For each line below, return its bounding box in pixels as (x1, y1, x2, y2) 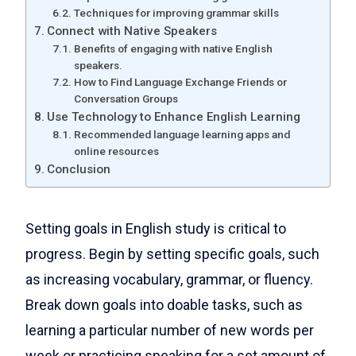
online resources (73, 145, 159, 157)
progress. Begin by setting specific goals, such (25, 246, 319, 262)
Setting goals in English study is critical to (25, 220, 286, 237)
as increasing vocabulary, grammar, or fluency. (25, 271, 313, 288)
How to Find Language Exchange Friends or (73, 75, 287, 88)
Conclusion (47, 162, 111, 176)
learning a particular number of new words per (25, 322, 314, 339)
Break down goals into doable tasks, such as (25, 296, 303, 313)
